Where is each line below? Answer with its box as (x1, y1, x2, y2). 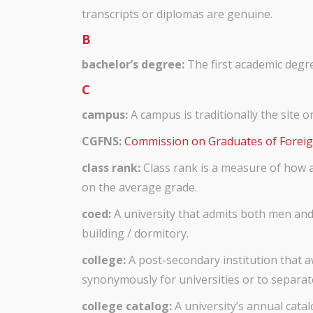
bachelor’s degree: (82, 57, 184, 72)
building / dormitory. (82, 226, 189, 241)
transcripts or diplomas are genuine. (82, 6, 272, 22)
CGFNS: (82, 133, 122, 149)
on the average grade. (82, 180, 197, 195)
